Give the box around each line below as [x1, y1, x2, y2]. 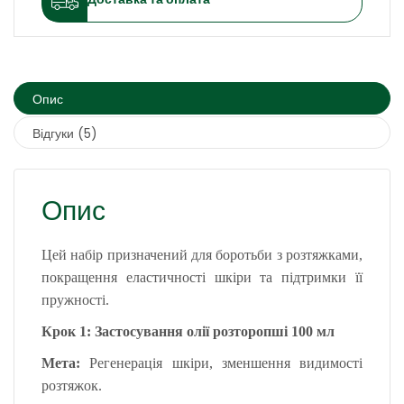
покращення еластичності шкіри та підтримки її [41, 270, 363, 285]
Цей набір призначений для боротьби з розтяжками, [41, 247, 363, 262]
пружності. [41, 292, 109, 308]
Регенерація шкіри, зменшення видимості [80, 355, 363, 371]
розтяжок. [41, 378, 102, 393]
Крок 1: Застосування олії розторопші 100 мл [41, 324, 335, 339]
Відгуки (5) [32, 124, 97, 142]
